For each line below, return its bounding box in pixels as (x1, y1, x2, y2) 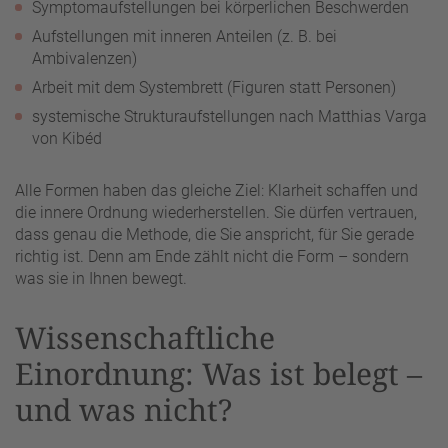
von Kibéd (32, 129, 102, 149)
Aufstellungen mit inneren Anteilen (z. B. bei (32, 27, 337, 47)
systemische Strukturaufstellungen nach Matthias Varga (32, 107, 427, 127)
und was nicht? (15, 389, 232, 431)
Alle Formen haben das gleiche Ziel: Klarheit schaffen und (15, 181, 418, 201)
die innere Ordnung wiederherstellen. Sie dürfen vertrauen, (15, 203, 417, 223)
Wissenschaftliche (15, 317, 275, 359)
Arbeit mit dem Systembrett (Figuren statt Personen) (32, 78, 396, 98)
